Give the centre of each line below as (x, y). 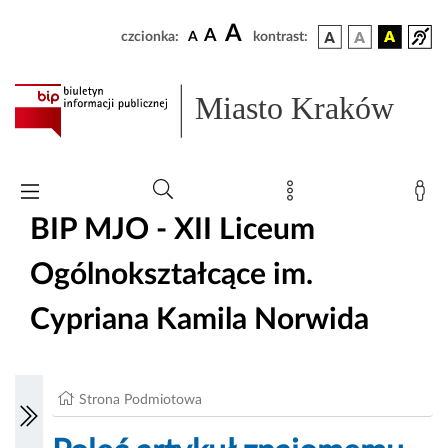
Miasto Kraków (295, 108)
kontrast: (280, 37)
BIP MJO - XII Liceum (172, 229)
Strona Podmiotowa (141, 400)
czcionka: (150, 37)
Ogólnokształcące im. (171, 274)
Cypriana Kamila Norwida (199, 319)
